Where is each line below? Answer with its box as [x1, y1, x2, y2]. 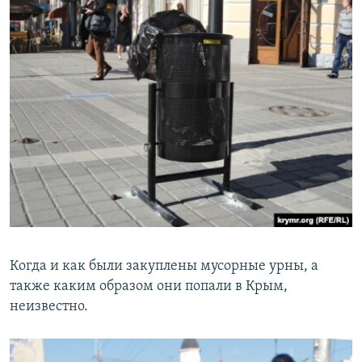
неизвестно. [10, 299, 88, 315]
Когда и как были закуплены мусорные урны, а [10, 259, 318, 275]
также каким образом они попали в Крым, [10, 279, 288, 295]
